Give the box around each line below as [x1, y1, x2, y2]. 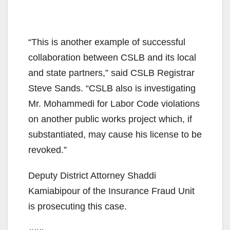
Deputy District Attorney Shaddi [28, 170, 156, 181]
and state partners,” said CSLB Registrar [28, 67, 195, 78]
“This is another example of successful [28, 36, 185, 47]
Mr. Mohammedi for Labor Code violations [28, 98, 200, 109]
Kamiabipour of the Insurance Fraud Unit [28, 185, 195, 196]
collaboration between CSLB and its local [28, 52, 196, 63]
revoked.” [28, 144, 67, 155]
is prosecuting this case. [28, 201, 127, 212]
